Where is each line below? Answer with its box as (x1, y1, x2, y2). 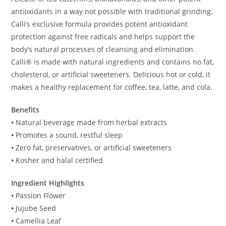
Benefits (11, 105, 40, 115)
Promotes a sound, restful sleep (16, 130, 123, 140)
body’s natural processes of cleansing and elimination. (11, 44, 196, 54)
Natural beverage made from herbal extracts (14, 118, 167, 128)
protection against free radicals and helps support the (11, 32, 195, 42)
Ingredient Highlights (11, 178, 85, 188)
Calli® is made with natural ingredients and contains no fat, (11, 57, 214, 67)
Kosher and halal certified (16, 155, 103, 165)
